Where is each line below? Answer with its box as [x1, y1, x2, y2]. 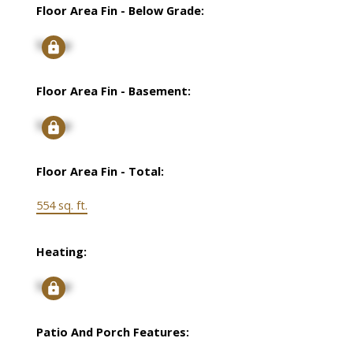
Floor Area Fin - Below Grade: [35, 2, 204, 19]
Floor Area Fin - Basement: [35, 83, 191, 99]
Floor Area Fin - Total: [35, 163, 164, 180]
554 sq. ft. [35, 197, 87, 214]
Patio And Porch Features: [35, 324, 189, 340]
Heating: [35, 243, 87, 260]
